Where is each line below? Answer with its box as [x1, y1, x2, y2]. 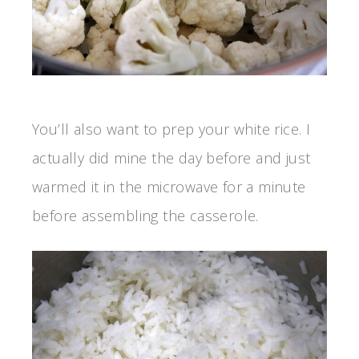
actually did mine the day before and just [32, 147, 311, 167]
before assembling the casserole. [32, 205, 259, 225]
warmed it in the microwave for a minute [32, 176, 306, 196]
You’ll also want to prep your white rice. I [32, 119, 311, 139]
